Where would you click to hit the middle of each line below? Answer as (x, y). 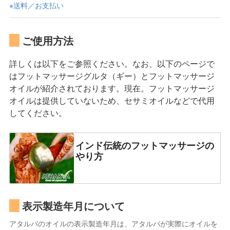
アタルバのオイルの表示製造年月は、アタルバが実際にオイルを (113, 223)
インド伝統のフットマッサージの (145, 145)
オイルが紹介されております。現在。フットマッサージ (112, 88)
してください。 (38, 112)
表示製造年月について (73, 206)
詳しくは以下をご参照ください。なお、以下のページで (112, 63)
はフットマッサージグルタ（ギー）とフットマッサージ (112, 75)
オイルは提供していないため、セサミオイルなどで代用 (112, 100)
